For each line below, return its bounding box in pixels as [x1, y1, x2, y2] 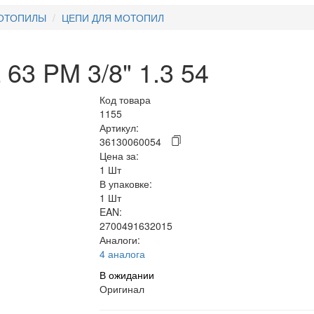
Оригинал [99, 282, 144, 296]
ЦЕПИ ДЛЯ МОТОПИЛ [62, 11, 164, 25]
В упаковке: [99, 177, 152, 191]
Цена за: [99, 149, 139, 163]
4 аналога [99, 247, 145, 261]
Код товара [99, 93, 151, 107]
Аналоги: [99, 233, 140, 247]
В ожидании [99, 268, 154, 282]
